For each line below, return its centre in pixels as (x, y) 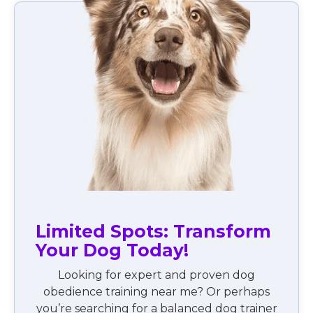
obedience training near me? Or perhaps (156, 291)
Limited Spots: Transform (153, 231)
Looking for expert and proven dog (156, 275)
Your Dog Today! (112, 250)
